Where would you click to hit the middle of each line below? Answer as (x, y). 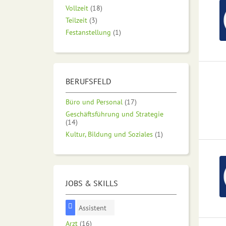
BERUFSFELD (88, 81)
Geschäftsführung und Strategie (115, 114)
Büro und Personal (94, 102)
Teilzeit (76, 20)
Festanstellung (88, 32)
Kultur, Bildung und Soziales (109, 134)
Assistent (93, 208)
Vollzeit (77, 8)
